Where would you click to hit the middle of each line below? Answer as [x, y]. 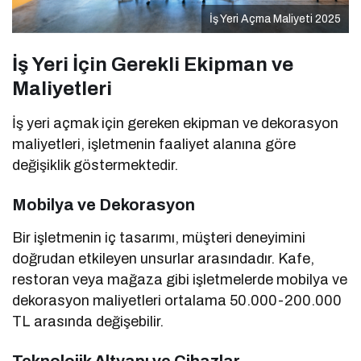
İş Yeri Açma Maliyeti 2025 [275, 19]
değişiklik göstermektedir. [95, 165]
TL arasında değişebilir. [88, 321]
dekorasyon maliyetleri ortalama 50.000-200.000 [177, 300]
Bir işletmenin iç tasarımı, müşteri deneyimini [159, 237]
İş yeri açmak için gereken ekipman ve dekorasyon [176, 123]
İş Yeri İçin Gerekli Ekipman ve [153, 64]
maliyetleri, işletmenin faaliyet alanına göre [154, 144]
